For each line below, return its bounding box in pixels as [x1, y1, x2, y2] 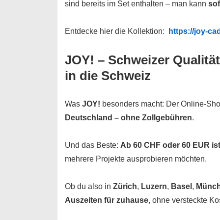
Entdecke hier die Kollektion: [65, 27, 166, 35]
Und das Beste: [65, 140, 120, 149]
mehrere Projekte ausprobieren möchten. [65, 154, 207, 163]
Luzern [141, 182, 167, 191]
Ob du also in [65, 182, 113, 191]
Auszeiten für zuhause [65, 195, 148, 204]
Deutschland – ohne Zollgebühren [65, 113, 192, 122]
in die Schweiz [65, 68, 151, 83]
